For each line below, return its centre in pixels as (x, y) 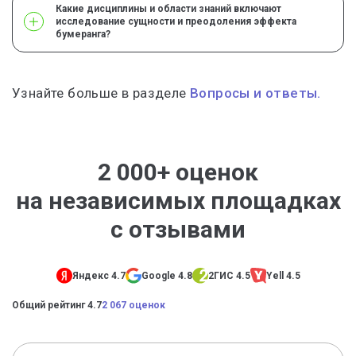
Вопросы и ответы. (255, 93)
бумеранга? (83, 34)
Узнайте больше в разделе (101, 93)
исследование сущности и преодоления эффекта (176, 21)
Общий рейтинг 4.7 (57, 306)
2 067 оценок (133, 306)
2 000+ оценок (178, 172)
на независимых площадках (178, 201)
